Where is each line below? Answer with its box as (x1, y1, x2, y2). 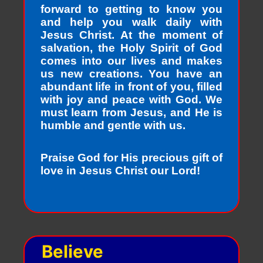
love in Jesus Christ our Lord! (40, 164, 200, 177)
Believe (42, 241, 104, 262)
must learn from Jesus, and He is (40, 106, 223, 119)
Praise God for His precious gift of (40, 151, 223, 164)
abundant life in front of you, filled (40, 80, 223, 93)
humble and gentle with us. (40, 119, 186, 132)
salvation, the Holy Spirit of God (40, 42, 223, 55)
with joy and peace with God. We (40, 93, 223, 106)
